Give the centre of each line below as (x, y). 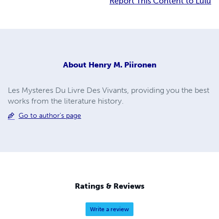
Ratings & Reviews (109, 186)
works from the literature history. (66, 101)
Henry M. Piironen (122, 65)
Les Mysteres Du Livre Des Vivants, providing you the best (109, 90)
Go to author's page (50, 115)
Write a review (109, 209)
